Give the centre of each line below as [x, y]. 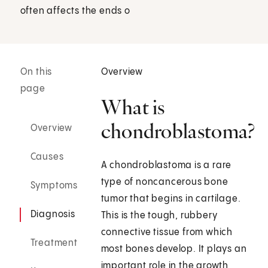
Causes [47, 157]
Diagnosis [53, 215]
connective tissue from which [167, 233]
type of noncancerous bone [165, 182]
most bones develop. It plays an [174, 249]
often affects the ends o [75, 11]
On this [36, 72]
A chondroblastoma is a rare [166, 166]
